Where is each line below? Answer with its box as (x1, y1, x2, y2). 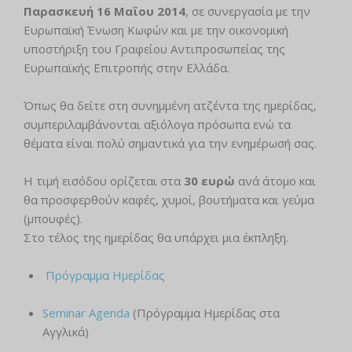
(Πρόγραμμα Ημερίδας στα (130, 305, 280, 321)
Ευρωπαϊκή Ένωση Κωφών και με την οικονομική (24, 22, 288, 38)
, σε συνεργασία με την (185, 3, 310, 20)
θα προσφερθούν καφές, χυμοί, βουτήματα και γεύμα (24, 192, 314, 208)
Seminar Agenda (42, 305, 130, 321)
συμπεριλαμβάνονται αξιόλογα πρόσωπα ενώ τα (24, 116, 291, 133)
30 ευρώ (184, 173, 235, 189)
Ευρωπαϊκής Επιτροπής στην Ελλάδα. (24, 60, 229, 76)
